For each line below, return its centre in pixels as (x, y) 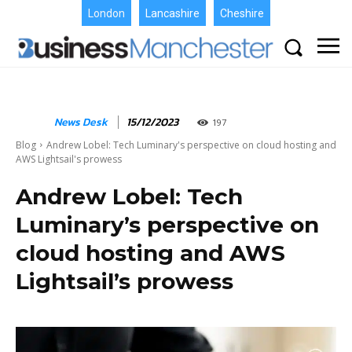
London (106, 14)
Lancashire (172, 14)
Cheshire (242, 14)
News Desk (81, 122)
